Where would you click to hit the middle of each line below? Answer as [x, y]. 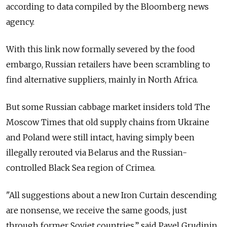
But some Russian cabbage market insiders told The [108, 107]
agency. [20, 22]
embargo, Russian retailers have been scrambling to [108, 65]
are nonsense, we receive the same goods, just [97, 211]
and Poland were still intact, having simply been [100, 138]
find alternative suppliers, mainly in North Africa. [102, 80]
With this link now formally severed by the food [101, 49]
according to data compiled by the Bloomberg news [107, 7]
